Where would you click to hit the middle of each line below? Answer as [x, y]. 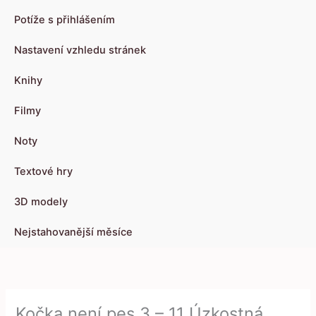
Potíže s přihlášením [65, 20]
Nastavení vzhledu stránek [80, 50]
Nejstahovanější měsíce [73, 232]
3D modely [41, 202]
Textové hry [43, 172]
